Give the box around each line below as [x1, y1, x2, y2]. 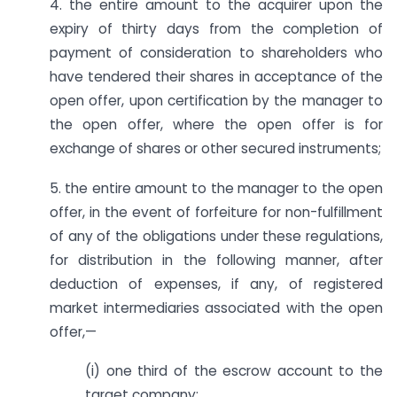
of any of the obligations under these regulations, [50, 226, 383, 245]
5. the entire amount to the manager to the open [50, 178, 383, 198]
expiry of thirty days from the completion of [50, 19, 383, 38]
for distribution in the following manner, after [50, 250, 383, 269]
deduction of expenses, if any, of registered [50, 274, 383, 293]
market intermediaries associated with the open [50, 298, 383, 317]
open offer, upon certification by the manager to [50, 90, 383, 110]
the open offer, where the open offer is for [50, 114, 383, 134]
